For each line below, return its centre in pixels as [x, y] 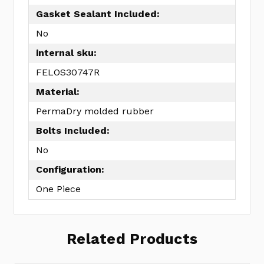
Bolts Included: [73, 131]
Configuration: [70, 170]
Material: [58, 92]
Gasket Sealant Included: [98, 14]
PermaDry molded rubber [95, 111]
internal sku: [66, 53]
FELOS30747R [68, 72]
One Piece [58, 189]
